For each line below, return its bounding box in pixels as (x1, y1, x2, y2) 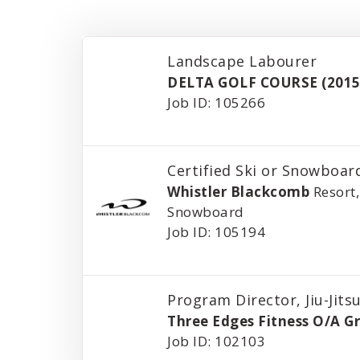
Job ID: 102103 (167, 332, 266, 350)
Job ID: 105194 (167, 223, 266, 241)
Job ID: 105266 (167, 93, 266, 112)
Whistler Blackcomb (167, 182, 310, 201)
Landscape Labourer (167, 51, 317, 71)
